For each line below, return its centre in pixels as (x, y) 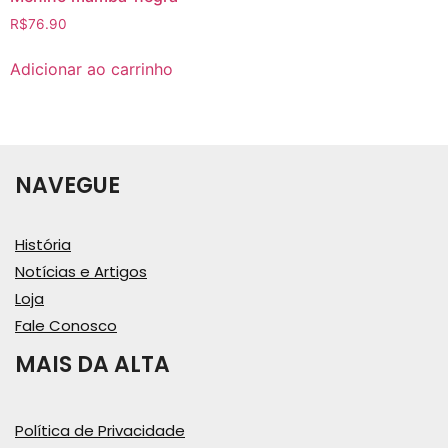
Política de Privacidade (100, 430)
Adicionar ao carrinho (91, 68)
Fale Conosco (66, 325)
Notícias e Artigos (81, 271)
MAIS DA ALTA (92, 364)
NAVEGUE (67, 185)
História (43, 244)
